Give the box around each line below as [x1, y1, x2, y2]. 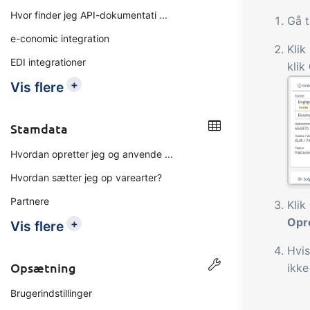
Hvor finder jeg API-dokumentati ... [10, 9, 167, 21]
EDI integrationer [10, 56, 86, 68]
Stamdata [10, 120, 68, 136]
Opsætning [10, 259, 76, 275]
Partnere [10, 195, 49, 207]
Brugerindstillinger [10, 287, 92, 299]
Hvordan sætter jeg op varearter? [10, 172, 162, 183]
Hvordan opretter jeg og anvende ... [10, 148, 173, 160]
